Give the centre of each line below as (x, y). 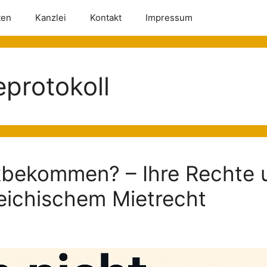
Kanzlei (51, 18)
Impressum (169, 18)
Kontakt (106, 18)
